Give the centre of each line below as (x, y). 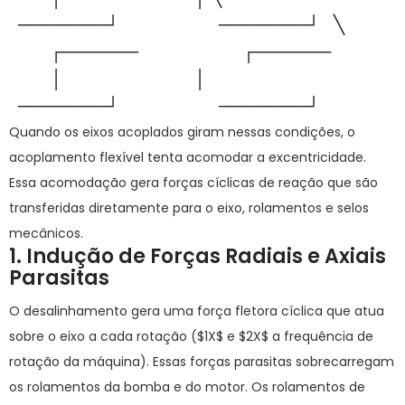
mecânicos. (46, 233)
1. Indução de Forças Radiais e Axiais (198, 256)
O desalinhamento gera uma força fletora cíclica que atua (197, 311)
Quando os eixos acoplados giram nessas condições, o (182, 132)
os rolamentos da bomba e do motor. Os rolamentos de (187, 387)
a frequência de (321, 336)
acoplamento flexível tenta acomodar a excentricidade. (188, 157)
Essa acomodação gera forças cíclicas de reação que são (193, 183)
